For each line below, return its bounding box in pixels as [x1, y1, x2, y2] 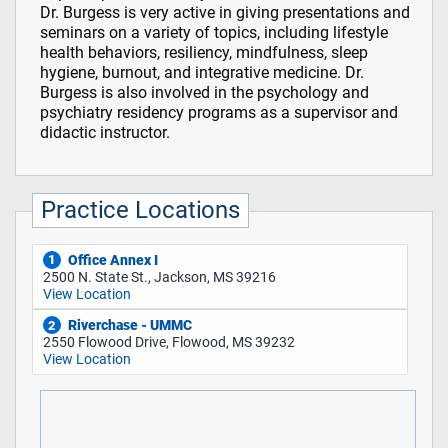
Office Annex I [67, 251, 158, 269]
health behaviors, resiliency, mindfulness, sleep [39, 43, 368, 63]
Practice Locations [41, 196, 241, 225]
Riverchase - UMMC [67, 316, 192, 334]
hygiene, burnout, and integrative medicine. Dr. [39, 63, 364, 83]
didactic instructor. [39, 123, 170, 143]
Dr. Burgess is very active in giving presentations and [39, 3, 410, 23]
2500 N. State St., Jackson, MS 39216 [42, 268, 276, 286]
